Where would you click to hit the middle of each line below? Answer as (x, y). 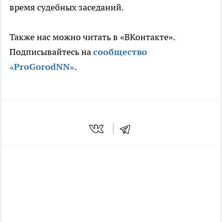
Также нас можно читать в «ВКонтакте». (92, 37)
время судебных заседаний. (67, 7)
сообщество (120, 52)
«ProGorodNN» (42, 67)
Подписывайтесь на (51, 52)
